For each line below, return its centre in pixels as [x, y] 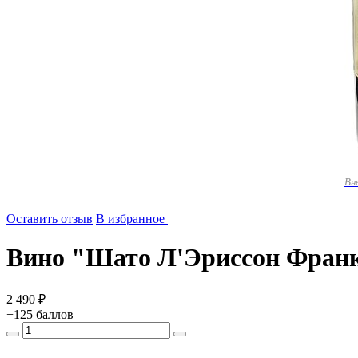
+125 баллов [40, 314]
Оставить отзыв [50, 218]
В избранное [130, 218]
